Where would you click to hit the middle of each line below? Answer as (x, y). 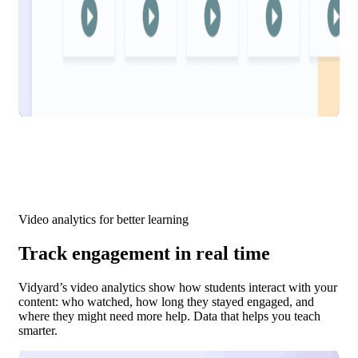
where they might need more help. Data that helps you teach (169, 316)
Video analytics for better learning (103, 220)
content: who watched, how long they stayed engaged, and (166, 302)
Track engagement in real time (144, 254)
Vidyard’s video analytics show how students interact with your (178, 288)
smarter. (38, 331)
